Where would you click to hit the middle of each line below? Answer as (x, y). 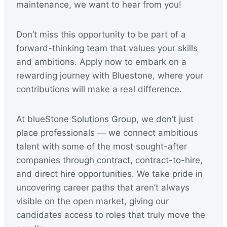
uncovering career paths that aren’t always (103, 187)
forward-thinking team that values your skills (107, 48)
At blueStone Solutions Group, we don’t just (105, 119)
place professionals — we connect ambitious (107, 133)
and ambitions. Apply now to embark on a (101, 62)
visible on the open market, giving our (92, 201)
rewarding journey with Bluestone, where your (110, 75)
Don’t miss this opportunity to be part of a (101, 34)
